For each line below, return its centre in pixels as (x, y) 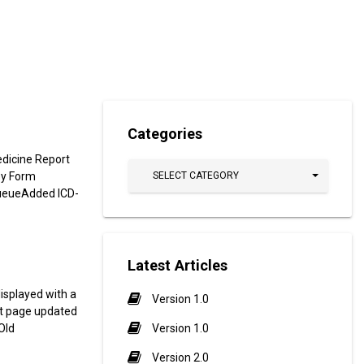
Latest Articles (178, 266)
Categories (165, 133)
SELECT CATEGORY (196, 175)
